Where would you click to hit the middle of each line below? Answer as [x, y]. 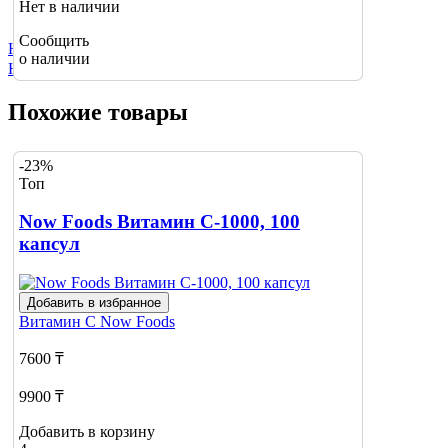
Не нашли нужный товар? [97, 48]
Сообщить [54, 41]
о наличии [54, 59]
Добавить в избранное [94, 302]
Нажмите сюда [58, 68]
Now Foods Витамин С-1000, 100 [159, 222]
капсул [49, 244]
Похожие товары [98, 111]
